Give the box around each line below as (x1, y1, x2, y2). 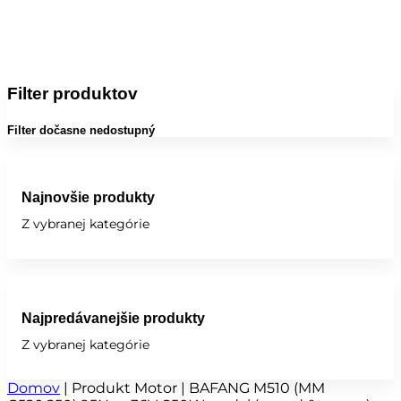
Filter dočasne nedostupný (7, 123, 155, 137)
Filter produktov (7, 83, 138, 103)
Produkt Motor (72, 379, 177, 397)
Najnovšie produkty (21, 190, 155, 206)
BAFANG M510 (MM (189, 379, 325, 397)
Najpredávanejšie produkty (21, 310, 205, 326)
